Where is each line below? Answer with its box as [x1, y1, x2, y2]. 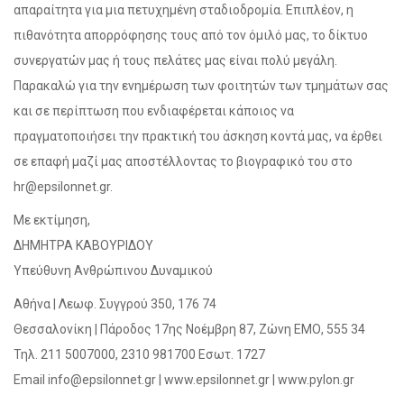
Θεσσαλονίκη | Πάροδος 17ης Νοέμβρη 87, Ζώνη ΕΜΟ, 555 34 [14, 322, 365, 336]
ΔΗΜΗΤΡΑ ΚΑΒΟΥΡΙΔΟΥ [14, 238, 153, 252]
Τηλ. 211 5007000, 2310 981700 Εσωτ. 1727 [14, 347, 265, 362]
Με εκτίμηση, [14, 213, 90, 227]
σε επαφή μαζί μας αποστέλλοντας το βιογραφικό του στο [14, 154, 353, 169]
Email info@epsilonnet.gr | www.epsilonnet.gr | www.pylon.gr [14, 372, 354, 387]
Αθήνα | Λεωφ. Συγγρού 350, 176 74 [14, 297, 216, 311]
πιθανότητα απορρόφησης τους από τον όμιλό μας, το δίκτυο [14, 28, 368, 42]
